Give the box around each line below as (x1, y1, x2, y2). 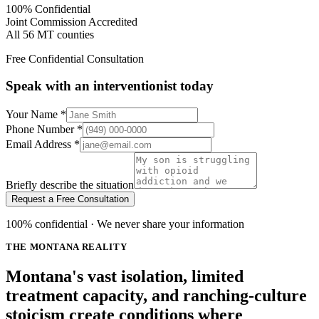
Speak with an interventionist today (6, 78, 214, 94)
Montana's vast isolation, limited (6, 266, 244, 286)
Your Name (6, 108, 61, 121)
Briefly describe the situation (6, 179, 134, 192)
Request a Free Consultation (11, 194, 129, 205)
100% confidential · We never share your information (6, 218, 244, 231)
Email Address (6, 138, 74, 151)
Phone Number (6, 123, 77, 136)
